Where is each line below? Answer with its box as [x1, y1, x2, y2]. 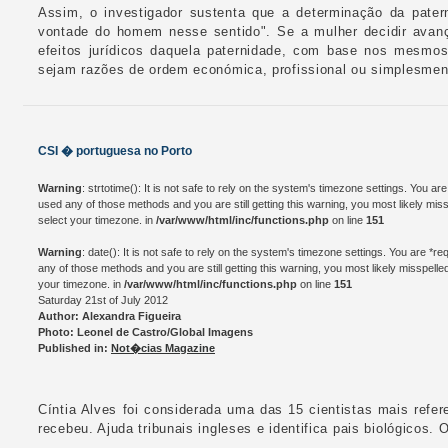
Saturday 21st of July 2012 [38, 294, 168, 306]
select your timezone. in [38, 214, 156, 226]
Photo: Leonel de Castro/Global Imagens [38, 326, 253, 338]
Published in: [38, 342, 111, 354]
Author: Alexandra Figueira [38, 310, 181, 322]
